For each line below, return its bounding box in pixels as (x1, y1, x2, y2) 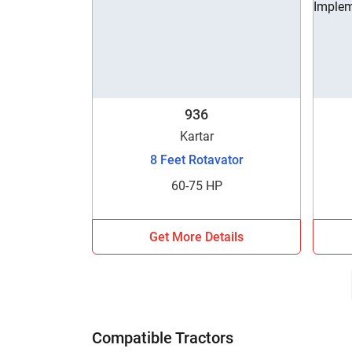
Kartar (179, 128, 214, 144)
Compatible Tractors (92, 328, 233, 347)
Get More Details (149, 229, 244, 244)
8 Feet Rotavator (149, 152, 244, 167)
